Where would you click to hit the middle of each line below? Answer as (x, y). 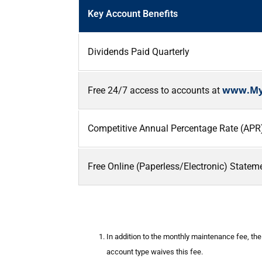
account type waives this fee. (155, 252)
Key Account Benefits (133, 13)
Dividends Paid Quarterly (139, 51)
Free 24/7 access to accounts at (155, 90)
